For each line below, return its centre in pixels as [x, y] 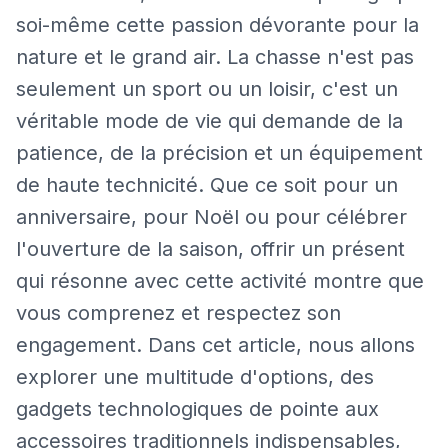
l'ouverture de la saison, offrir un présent [210, 249]
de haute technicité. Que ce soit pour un [207, 185]
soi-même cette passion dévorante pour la [217, 25]
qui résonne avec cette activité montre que [220, 281]
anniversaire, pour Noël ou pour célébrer [211, 217]
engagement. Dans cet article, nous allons [215, 345]
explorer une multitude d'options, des [195, 377]
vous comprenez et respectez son [178, 313]
